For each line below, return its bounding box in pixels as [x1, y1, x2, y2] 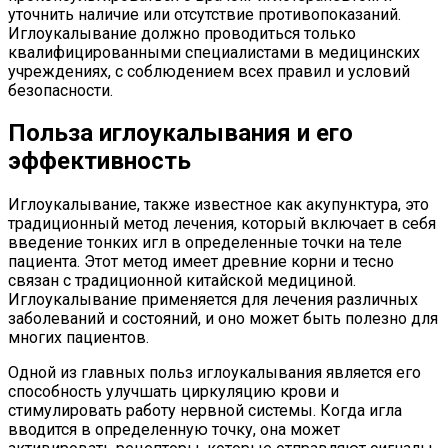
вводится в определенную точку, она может [8, 420, 340, 440]
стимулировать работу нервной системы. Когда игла [8, 401, 402, 421]
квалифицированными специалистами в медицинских [8, 42, 420, 62]
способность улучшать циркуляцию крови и [8, 382, 339, 402]
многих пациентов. [8, 328, 149, 348]
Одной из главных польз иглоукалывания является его [8, 363, 421, 383]
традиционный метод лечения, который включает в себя [8, 214, 436, 234]
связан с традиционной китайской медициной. [8, 271, 356, 291]
